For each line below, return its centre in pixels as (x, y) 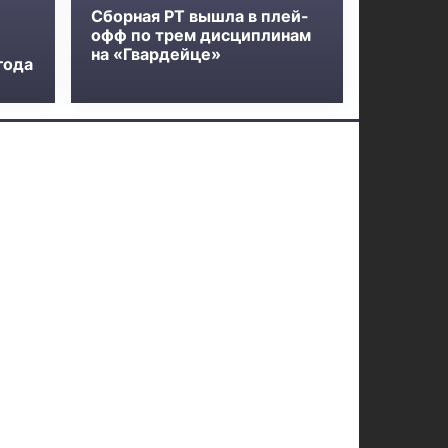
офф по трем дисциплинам (201, 35)
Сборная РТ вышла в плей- (200, 16)
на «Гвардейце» (156, 54)
